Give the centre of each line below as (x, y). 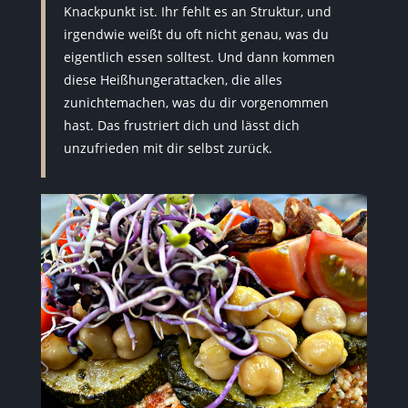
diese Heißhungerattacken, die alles (173, 80)
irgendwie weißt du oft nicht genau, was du (196, 34)
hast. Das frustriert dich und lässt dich (181, 125)
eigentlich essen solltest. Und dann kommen (199, 57)
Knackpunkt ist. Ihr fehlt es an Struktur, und (197, 11)
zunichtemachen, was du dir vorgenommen (196, 102)
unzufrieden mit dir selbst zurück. (168, 148)
